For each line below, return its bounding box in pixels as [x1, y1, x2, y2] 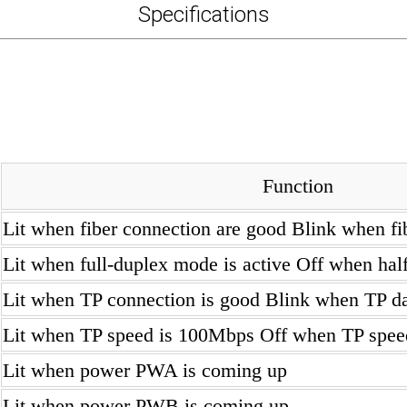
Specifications [137, 2, 270, 27]
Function [262, 174, 333, 197]
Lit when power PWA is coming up [3, 359, 287, 382]
